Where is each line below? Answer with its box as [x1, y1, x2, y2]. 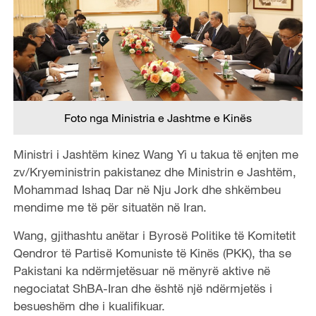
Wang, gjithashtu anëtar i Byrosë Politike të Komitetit [13, 228, 296, 243]
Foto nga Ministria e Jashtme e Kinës [64, 111, 252, 126]
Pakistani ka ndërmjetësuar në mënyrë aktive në [13, 263, 270, 279]
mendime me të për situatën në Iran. [13, 200, 207, 215]
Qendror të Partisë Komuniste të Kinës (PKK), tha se [13, 245, 291, 261]
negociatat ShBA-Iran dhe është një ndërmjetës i [13, 281, 272, 296]
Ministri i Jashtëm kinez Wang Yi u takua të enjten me [13, 147, 298, 162]
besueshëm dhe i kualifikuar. [13, 298, 165, 314]
